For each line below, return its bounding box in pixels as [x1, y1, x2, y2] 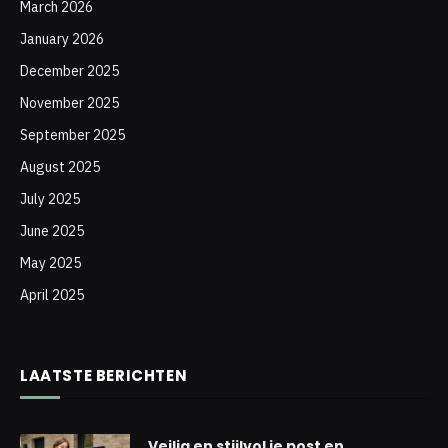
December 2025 [20, 61, 119, 80]
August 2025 [20, 157, 100, 176]
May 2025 [20, 253, 81, 272]
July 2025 [20, 189, 80, 208]
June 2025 [20, 221, 84, 240]
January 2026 [20, 29, 104, 48]
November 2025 [20, 93, 119, 112]
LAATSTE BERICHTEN [20, 364, 188, 386]
